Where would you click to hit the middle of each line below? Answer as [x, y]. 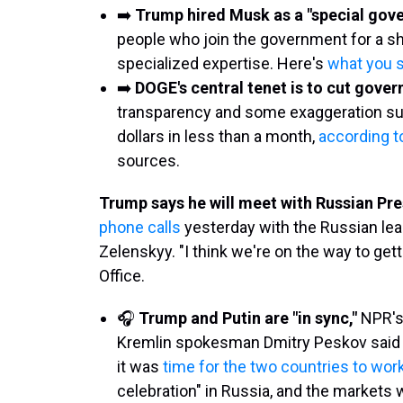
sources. [148, 161]
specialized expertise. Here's [222, 63]
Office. [122, 276]
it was [140, 367]
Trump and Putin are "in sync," [248, 318]
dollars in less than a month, [218, 136]
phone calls [140, 227]
